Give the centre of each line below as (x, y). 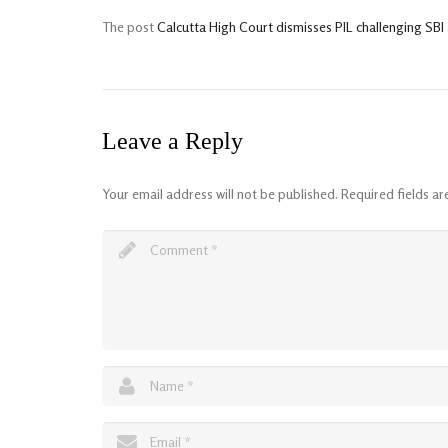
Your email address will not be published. (220, 193)
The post (129, 26)
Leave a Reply (172, 141)
